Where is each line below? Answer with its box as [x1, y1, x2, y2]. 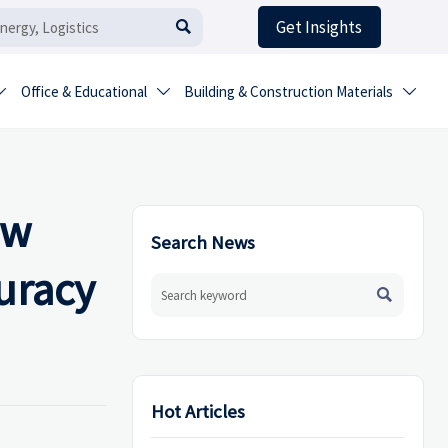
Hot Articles [151, 400, 246, 424]
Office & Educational [20, 82, 147, 102]
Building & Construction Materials [184, 82, 394, 102]
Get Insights [276, 16, 363, 39]
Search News [151, 230, 256, 254]
